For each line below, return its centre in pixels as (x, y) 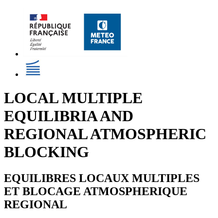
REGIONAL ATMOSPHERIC (105, 134)
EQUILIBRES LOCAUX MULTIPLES (102, 178)
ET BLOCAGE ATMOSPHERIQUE (96, 191)
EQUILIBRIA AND (69, 116)
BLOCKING (46, 152)
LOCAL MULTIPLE (73, 98)
